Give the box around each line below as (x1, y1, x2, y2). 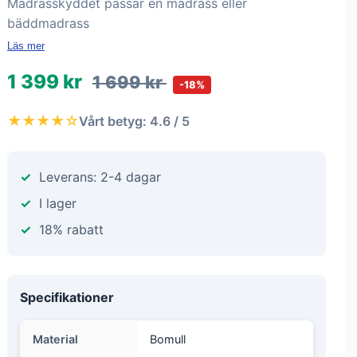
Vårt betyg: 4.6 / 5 (79, 112, 190, 129)
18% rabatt (39, 222, 104, 237)
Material (33, 332, 78, 346)
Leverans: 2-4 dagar (39, 169, 161, 185)
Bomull (150, 332, 186, 346)
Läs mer (7, 40, 45, 52)
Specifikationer (20, 289, 114, 305)
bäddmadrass (7, 15, 89, 31)
